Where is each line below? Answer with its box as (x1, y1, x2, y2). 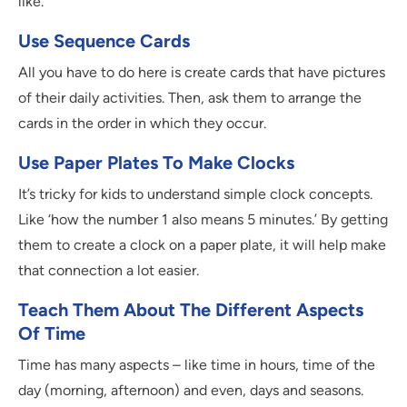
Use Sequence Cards (18, 30, 190, 53)
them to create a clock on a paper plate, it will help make (18, 236, 386, 254)
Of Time (18, 323, 85, 345)
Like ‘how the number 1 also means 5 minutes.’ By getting (18, 211, 388, 229)
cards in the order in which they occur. (18, 114, 266, 133)
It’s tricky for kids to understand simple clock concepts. (18, 185, 372, 203)
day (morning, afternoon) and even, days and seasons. (18, 382, 363, 400)
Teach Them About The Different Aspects (18, 299, 363, 322)
